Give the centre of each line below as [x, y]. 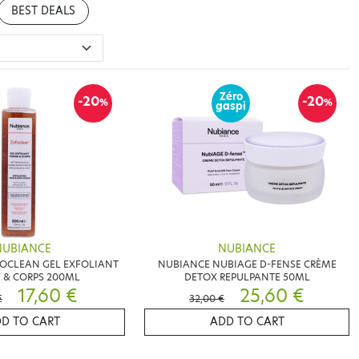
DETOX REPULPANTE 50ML [247, 277]
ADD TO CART [247, 322]
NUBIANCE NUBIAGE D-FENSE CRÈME [247, 264]
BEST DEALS [43, 11]
